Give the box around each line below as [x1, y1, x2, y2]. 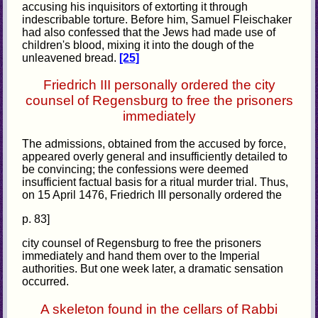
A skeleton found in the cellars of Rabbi [40, 301, 278, 317]
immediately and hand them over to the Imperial [22, 250, 261, 263]
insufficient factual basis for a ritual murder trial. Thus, [22, 176, 289, 189]
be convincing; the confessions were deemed [22, 163, 249, 176]
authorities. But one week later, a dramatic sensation [22, 263, 284, 275]
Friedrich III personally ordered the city [43, 77, 275, 93]
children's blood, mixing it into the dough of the [22, 38, 255, 51]
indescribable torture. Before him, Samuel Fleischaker [22, 13, 292, 26]
